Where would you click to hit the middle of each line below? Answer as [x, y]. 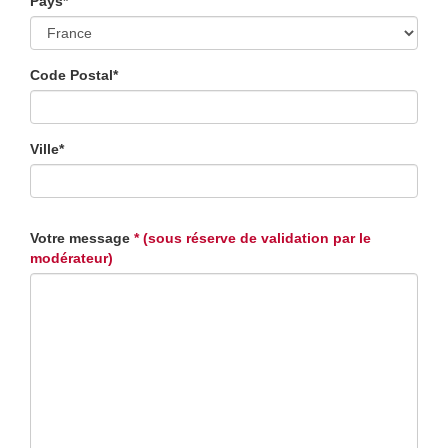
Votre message [80, 238]
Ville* [47, 149]
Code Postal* [74, 75]
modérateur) [71, 258]
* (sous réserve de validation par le [252, 238]
